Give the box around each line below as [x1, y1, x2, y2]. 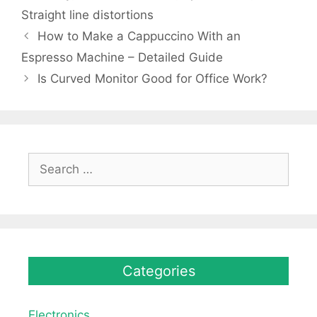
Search [28, 153, 67, 168]
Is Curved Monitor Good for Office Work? [38, 71, 268, 86]
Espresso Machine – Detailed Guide [21, 50, 223, 64]
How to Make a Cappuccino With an [38, 28, 241, 43]
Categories [122, 262, 195, 279]
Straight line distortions [21, 7, 154, 22]
